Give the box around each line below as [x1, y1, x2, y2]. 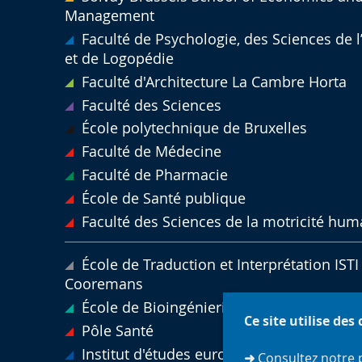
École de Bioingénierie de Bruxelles [81, 298, 322, 318]
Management [64, 6, 154, 26]
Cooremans [64, 275, 143, 294]
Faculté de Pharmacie [81, 165, 228, 184]
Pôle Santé [81, 321, 154, 340]
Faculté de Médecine [81, 142, 221, 162]
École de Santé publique [81, 188, 246, 208]
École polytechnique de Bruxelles [81, 119, 307, 138]
